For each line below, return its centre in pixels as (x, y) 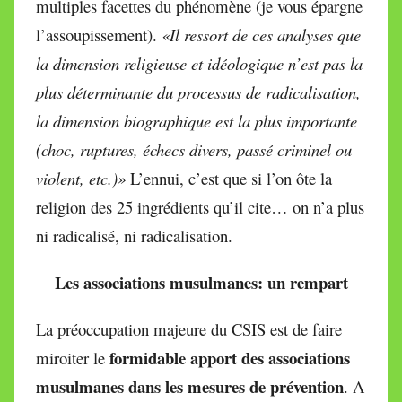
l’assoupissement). (99, 35)
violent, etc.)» (81, 179)
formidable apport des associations (230, 358)
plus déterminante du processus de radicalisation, (198, 92)
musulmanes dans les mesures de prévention (190, 387)
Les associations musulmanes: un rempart (201, 283)
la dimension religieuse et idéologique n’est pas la (199, 64)
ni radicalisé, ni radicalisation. (134, 236)
